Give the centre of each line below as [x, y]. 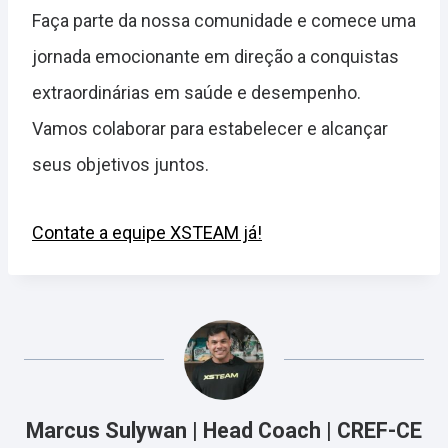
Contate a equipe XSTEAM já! [147, 233]
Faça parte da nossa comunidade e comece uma [224, 21]
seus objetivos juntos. [120, 165]
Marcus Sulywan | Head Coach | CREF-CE [224, 431]
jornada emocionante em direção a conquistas [215, 57]
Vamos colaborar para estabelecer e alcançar [210, 129]
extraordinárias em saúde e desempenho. [196, 93]
